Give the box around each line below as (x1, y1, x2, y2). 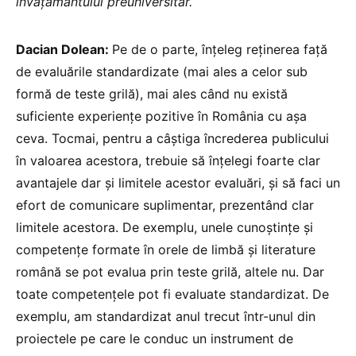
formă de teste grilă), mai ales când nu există (16, 86, 288, 103)
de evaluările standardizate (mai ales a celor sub (16, 64, 308, 80)
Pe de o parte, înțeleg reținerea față (112, 41, 327, 58)
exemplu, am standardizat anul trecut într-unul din (16, 308, 315, 325)
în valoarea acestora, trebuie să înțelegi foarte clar (16, 153, 320, 169)
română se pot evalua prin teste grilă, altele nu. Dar (16, 264, 324, 281)
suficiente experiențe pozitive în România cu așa (16, 108, 307, 125)
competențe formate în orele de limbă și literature (16, 242, 315, 258)
